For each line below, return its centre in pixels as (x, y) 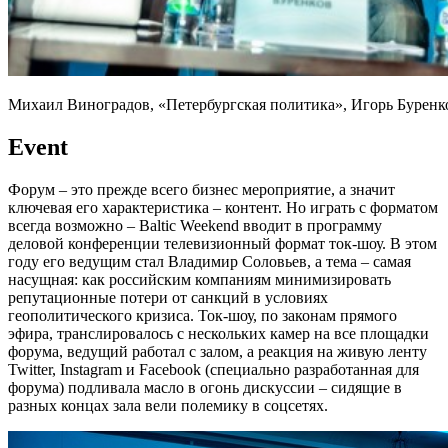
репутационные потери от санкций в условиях (168, 298)
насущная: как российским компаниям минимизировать (199, 280)
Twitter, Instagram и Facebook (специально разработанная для (213, 370)
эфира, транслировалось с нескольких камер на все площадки (218, 334)
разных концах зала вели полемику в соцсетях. (168, 406)
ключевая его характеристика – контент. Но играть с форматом (223, 208)
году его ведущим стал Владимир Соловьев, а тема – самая (209, 262)
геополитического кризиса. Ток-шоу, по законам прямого (202, 316)
